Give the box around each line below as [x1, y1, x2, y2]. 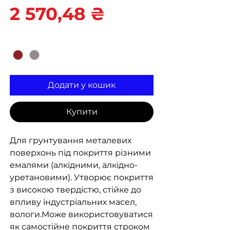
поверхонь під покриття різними [10, 148, 151, 158]
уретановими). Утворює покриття [10, 172, 154, 183]
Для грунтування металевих [10, 136, 131, 146]
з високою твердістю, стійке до [10, 185, 141, 195]
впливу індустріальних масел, [10, 197, 137, 207]
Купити [66, 107, 98, 117]
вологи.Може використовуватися [10, 209, 153, 220]
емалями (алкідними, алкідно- [10, 160, 138, 170]
